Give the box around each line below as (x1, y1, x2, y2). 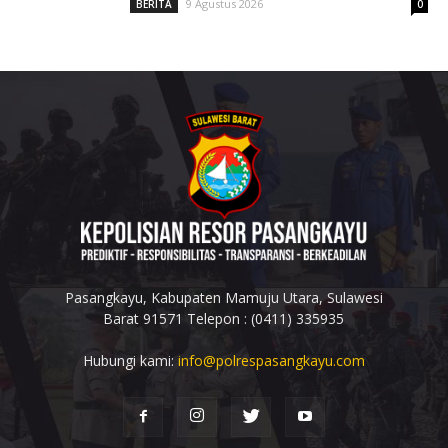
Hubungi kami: (82, 350, 178, 370)
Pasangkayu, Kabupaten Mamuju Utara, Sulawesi (64, 287, 383, 307)
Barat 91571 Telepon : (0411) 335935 (103, 308, 345, 328)
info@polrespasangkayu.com (177, 350, 365, 370)
